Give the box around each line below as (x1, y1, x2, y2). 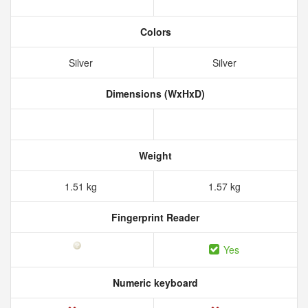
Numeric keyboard (110, 276, 198, 289)
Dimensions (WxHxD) (103, 87, 205, 100)
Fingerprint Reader (109, 210, 199, 224)
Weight (136, 148, 172, 162)
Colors (137, 25, 171, 38)
